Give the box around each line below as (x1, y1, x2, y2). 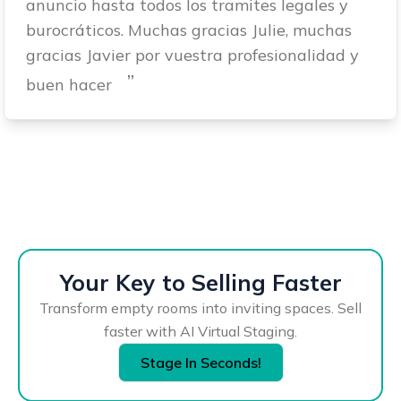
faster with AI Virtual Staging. (104, 322, 297, 341)
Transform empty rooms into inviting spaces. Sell (39, 299, 362, 318)
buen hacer (26, 73, 112, 95)
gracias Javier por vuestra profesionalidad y (26, 44, 359, 65)
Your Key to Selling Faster (59, 269, 342, 297)
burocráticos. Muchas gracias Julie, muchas (26, 19, 352, 40)
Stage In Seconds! (140, 354, 261, 372)
